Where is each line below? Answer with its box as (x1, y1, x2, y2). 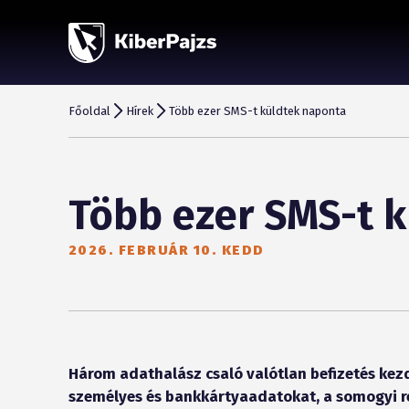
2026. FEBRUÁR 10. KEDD (68, 241, 265, 258)
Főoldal (68, 103, 110, 118)
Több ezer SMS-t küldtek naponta (168, 103, 346, 118)
